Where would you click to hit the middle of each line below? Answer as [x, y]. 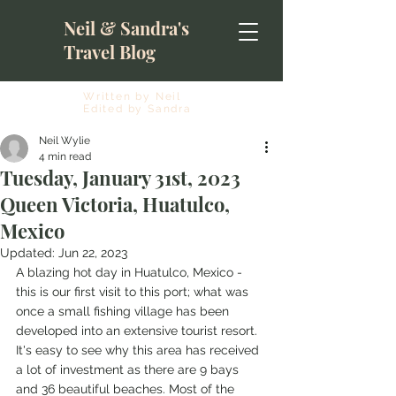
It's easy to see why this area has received [139, 350]
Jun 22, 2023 [93, 253]
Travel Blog [110, 52]
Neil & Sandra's [126, 28]
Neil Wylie [65, 141]
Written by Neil [134, 96]
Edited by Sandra [137, 109]
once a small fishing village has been [124, 311]
